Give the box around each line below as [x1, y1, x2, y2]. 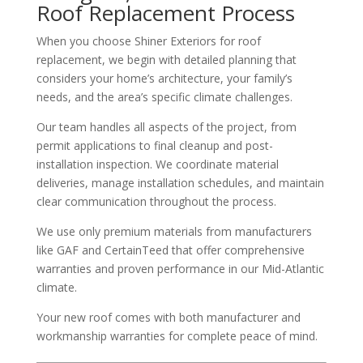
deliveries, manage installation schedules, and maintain [36, 174, 324, 190]
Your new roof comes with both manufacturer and [36, 309, 301, 325]
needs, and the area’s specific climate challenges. [36, 88, 293, 105]
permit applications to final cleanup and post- [36, 137, 273, 153]
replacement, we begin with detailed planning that [36, 51, 297, 67]
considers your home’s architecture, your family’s [36, 70, 293, 86]
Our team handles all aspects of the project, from [36, 118, 297, 135]
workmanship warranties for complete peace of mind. [36, 327, 318, 344]
